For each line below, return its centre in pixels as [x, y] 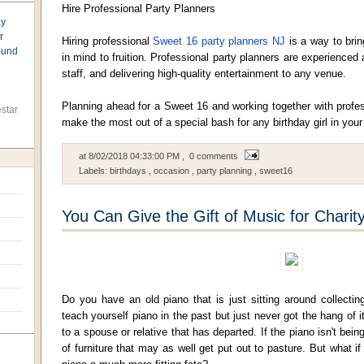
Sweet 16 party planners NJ [219, 41]
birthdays [129, 171]
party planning [225, 171]
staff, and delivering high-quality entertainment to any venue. [204, 74]
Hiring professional [108, 41]
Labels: [94, 171]
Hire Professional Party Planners [139, 9]
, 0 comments [211, 156]
